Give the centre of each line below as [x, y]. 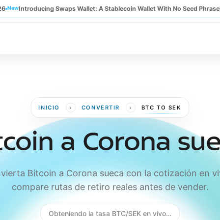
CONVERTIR [100, 108]
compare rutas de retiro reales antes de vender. [110, 187]
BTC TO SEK [161, 108]
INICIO [49, 108]
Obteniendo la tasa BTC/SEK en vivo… [110, 213]
